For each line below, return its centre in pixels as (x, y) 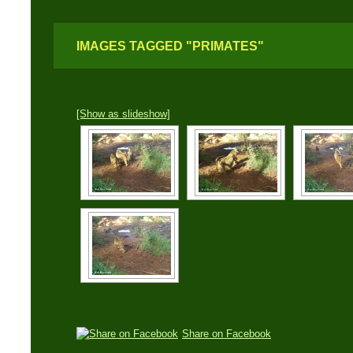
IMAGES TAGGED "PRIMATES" (170, 46)
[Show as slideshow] (123, 114)
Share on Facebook (227, 334)
